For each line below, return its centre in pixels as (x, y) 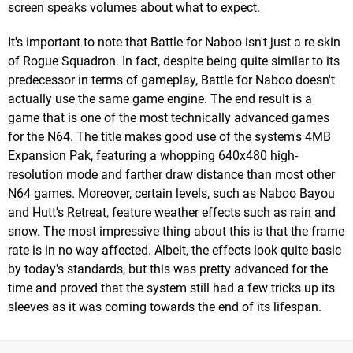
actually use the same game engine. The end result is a (160, 98)
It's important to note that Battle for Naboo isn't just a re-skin (174, 42)
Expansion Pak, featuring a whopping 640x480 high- (153, 155)
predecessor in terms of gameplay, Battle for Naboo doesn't (171, 80)
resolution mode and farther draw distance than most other (171, 174)
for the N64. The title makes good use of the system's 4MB (169, 136)
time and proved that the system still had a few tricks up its (171, 288)
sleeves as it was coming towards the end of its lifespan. (165, 307)
